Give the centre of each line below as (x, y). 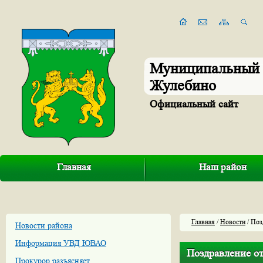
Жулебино (183, 85)
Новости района (44, 225)
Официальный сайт (194, 104)
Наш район (223, 167)
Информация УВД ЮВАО (61, 243)
